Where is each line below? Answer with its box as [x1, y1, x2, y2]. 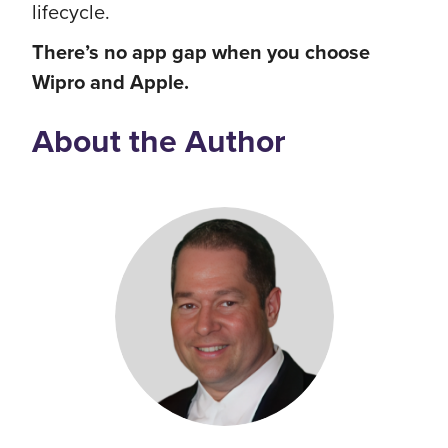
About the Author [32, 117, 286, 164]
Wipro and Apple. [32, 67, 189, 96]
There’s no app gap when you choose [32, 37, 370, 66]
